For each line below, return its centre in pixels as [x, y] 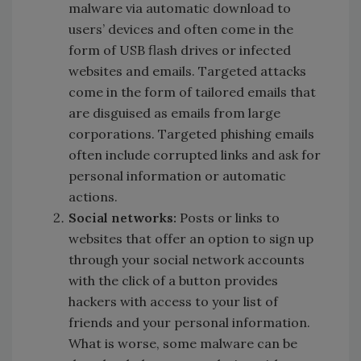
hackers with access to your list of [173, 301]
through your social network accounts [187, 259]
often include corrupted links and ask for [195, 154]
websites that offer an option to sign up [191, 238]
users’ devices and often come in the [181, 29]
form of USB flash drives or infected [180, 50]
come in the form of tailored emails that [192, 91]
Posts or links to [230, 217]
